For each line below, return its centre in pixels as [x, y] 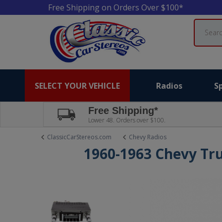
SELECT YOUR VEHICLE [77, 85]
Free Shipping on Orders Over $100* [116, 7]
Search [204, 24]
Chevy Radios [148, 137]
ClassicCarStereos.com [79, 137]
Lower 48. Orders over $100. [127, 120]
